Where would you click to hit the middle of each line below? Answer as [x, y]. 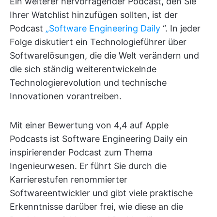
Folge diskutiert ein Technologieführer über [98, 42]
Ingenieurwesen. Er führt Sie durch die [88, 166]
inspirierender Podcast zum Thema [81, 152]
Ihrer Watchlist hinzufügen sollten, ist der [94, 15]
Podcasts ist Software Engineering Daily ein [99, 139]
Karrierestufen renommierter [69, 179]
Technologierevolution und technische [88, 82]
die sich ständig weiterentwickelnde [83, 69]
